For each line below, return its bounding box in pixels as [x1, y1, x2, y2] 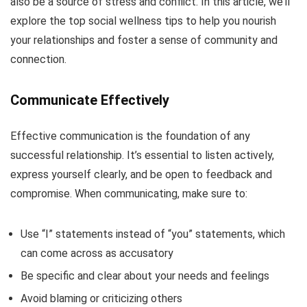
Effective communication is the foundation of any [10, 129, 250, 143]
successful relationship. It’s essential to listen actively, [10, 148, 274, 162]
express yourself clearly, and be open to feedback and [10, 167, 272, 181]
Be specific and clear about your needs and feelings [21, 269, 269, 282]
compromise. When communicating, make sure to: [10, 186, 247, 200]
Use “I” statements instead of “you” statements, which [21, 227, 285, 241]
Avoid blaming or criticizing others [21, 291, 182, 305]
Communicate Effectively [10, 91, 169, 108]
